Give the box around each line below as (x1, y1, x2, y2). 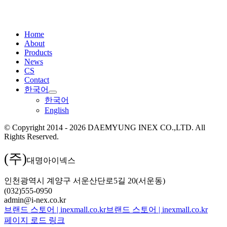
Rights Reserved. (4, 132, 59, 141)
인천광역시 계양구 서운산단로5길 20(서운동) (4, 176, 165, 185)
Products (24, 48, 52, 57)
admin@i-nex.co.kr (4, 195, 66, 204)
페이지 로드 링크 (4, 215, 65, 224)
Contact (24, 75, 49, 84)
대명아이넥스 (27, 156, 75, 165)
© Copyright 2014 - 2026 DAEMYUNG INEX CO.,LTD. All (4, 123, 205, 132)
